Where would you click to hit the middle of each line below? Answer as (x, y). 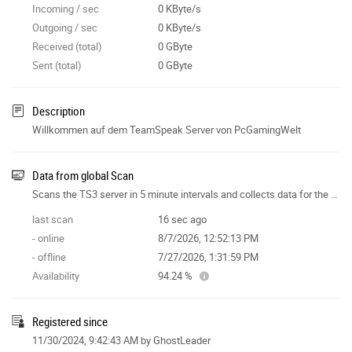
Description (59, 110)
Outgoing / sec (65, 27)
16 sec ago (182, 219)
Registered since (70, 321)
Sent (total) (57, 65)
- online (48, 238)
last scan (53, 219)
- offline (49, 257)
